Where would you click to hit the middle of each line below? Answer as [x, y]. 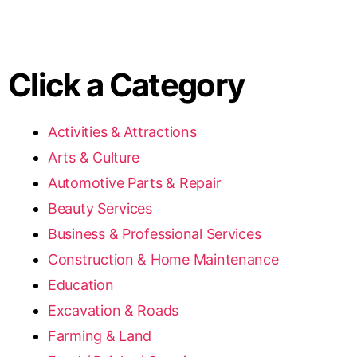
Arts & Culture [94, 157]
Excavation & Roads [114, 310]
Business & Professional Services [155, 234]
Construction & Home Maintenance [163, 259]
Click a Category [126, 85]
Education [81, 285]
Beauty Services [100, 208]
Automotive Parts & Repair [135, 183]
